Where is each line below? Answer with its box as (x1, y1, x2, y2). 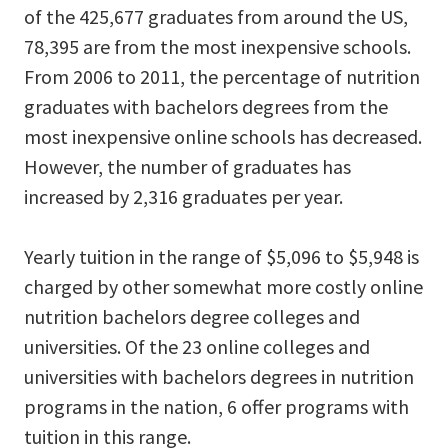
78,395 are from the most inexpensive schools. (24, 33, 411, 59)
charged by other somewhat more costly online (24, 273, 423, 299)
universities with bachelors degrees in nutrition (24, 363, 414, 389)
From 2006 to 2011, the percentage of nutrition (24, 63, 420, 89)
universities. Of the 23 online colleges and (24, 333, 370, 359)
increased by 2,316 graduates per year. (24, 183, 343, 209)
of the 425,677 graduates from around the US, (24, 3, 408, 29)
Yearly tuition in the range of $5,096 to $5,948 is (24, 243, 419, 269)
